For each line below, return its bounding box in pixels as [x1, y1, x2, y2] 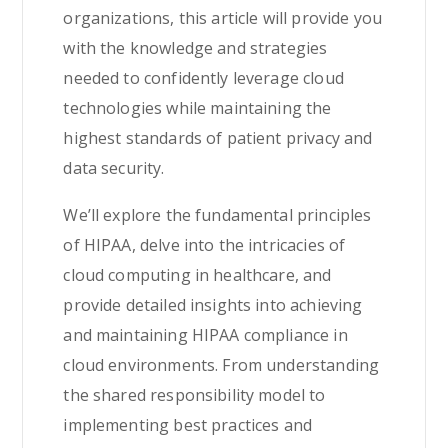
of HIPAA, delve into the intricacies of [63, 234, 346, 256]
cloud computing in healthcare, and [63, 264, 332, 286]
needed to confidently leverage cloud [63, 67, 344, 89]
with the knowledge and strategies [63, 37, 328, 59]
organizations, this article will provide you [63, 7, 383, 29]
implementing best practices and [63, 414, 313, 436]
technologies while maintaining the [63, 97, 332, 119]
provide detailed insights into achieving [63, 294, 363, 316]
